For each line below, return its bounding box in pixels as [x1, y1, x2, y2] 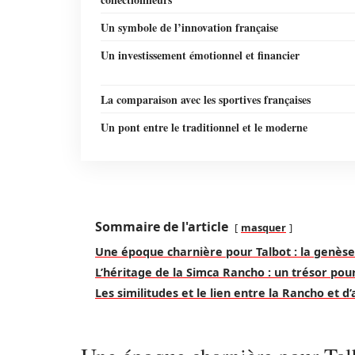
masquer [241, 220, 286, 235]
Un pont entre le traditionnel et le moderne [101, 119, 307, 136]
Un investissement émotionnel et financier [101, 47, 300, 63]
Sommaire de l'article [95, 218, 228, 235]
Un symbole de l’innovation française [101, 19, 278, 36]
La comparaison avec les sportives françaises [101, 91, 311, 108]
